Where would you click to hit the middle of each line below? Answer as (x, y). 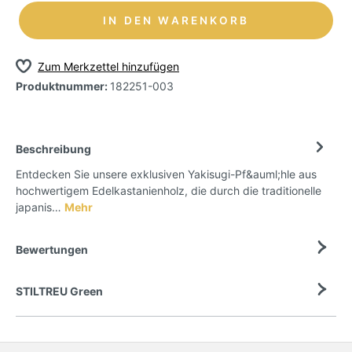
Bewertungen (52, 249)
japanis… (40, 207)
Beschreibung (53, 149)
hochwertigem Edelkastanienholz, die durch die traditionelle (169, 191)
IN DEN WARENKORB (176, 20)
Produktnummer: (63, 86)
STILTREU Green (59, 291)
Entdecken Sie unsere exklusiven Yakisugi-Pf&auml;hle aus (166, 174)
